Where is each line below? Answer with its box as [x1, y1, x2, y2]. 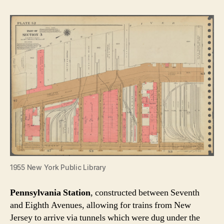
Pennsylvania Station [10, 187, 90, 199]
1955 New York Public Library [10, 163, 106, 172]
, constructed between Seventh [90, 187, 199, 199]
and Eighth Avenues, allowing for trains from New [10, 199, 191, 211]
